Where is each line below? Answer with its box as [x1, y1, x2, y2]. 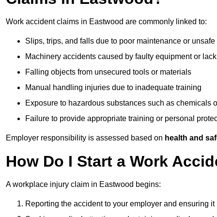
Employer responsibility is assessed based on [6, 134, 165, 142]
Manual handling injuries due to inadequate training [25, 83, 201, 92]
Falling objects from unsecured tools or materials [25, 68, 191, 77]
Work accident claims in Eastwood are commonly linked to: [6, 17, 207, 26]
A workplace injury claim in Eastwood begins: [6, 180, 161, 189]
